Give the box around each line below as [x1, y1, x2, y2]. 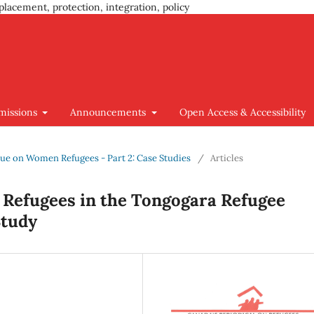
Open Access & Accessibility [179, 105, 306, 118]
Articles [210, 151, 243, 164]
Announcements [70, 105, 149, 118]
